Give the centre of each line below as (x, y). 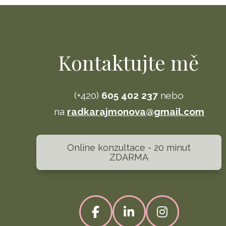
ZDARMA (129, 157)
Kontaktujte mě (129, 62)
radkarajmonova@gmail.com (135, 111)
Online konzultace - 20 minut (129, 148)
